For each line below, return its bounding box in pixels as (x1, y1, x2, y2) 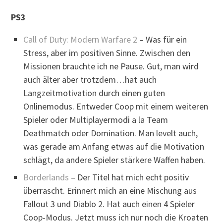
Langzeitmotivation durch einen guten (23, 87, 166, 99)
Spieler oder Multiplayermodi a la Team (23, 114, 168, 126)
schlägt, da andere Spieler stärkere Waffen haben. (23, 154, 206, 166)
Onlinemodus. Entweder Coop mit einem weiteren (23, 101, 209, 112)
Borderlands (23, 171, 69, 183)
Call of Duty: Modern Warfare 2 (23, 34, 138, 46)
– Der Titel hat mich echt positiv (69, 171, 189, 183)
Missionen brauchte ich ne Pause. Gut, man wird (23, 60, 199, 72)
